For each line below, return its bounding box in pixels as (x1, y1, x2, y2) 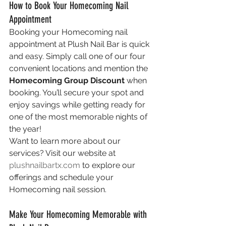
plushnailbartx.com (9, 160, 80, 170)
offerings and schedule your (9, 173, 116, 182)
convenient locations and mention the (9, 64, 150, 73)
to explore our (80, 160, 137, 170)
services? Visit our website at (9, 148, 118, 158)
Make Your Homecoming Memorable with (9, 208, 149, 220)
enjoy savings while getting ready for (9, 100, 147, 109)
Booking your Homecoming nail (9, 27, 130, 37)
